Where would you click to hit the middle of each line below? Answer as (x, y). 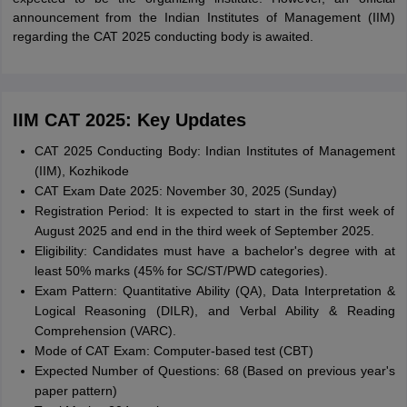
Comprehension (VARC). (105, 331)
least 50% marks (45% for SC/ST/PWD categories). (181, 271)
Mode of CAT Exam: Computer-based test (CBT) (174, 351)
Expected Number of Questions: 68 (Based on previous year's (214, 371)
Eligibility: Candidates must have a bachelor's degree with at (214, 251)
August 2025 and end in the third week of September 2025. (204, 231)
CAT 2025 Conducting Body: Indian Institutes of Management (214, 151)
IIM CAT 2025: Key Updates (129, 120)
